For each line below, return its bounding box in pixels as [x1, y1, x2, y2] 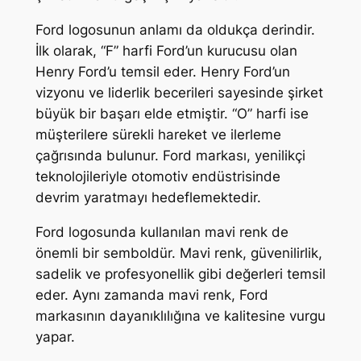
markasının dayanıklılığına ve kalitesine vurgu [35, 307, 326, 324]
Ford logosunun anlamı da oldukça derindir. [35, 21, 315, 38]
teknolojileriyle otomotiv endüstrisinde [35, 168, 280, 185]
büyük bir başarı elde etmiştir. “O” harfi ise [35, 105, 309, 122]
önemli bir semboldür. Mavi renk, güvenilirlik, [35, 244, 322, 261]
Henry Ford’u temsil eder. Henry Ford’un [35, 63, 290, 80]
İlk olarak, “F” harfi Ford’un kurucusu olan [35, 42, 297, 59]
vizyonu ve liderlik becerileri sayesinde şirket [35, 84, 323, 101]
